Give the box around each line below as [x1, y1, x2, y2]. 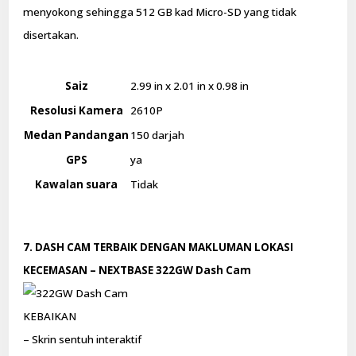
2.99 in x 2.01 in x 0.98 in [130, 78, 250, 93]
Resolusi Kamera [29, 103, 123, 118]
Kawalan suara [35, 176, 118, 192]
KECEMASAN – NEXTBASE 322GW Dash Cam [23, 262, 252, 277]
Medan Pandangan [24, 127, 130, 142]
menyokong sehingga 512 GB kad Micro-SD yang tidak [23, 5, 297, 20]
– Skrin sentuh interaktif [23, 331, 142, 346]
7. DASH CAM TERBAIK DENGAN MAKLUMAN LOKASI [23, 239, 294, 254]
